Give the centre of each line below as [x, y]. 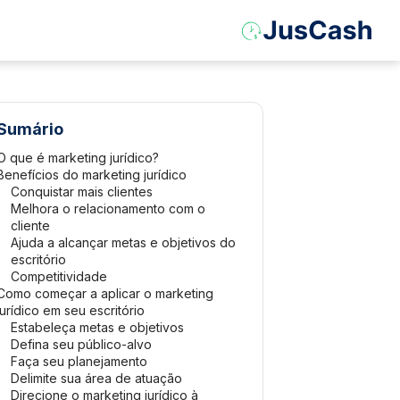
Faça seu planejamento [79, 361]
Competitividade [59, 276]
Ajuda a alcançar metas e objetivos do [123, 242]
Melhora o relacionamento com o [108, 208]
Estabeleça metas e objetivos [97, 327]
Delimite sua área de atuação [96, 378]
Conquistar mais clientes [82, 192]
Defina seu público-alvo [81, 344]
